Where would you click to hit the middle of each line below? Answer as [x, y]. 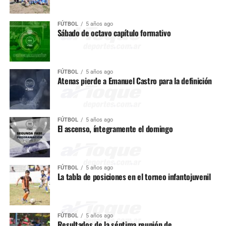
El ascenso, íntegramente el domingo [115, 129]
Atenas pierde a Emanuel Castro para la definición [134, 81]
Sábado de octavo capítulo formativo [114, 33]
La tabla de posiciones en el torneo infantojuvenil [134, 177]
